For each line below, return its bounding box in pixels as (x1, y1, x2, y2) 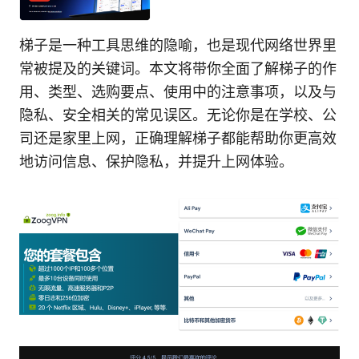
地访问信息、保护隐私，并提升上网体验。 (19, 153, 293, 171)
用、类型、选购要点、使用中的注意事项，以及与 (19, 83, 337, 101)
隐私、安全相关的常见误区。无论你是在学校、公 (19, 107, 337, 124)
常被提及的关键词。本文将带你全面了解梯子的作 (19, 60, 337, 78)
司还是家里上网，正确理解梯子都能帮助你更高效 (19, 130, 337, 147)
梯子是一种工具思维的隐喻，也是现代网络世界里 (19, 37, 337, 54)
